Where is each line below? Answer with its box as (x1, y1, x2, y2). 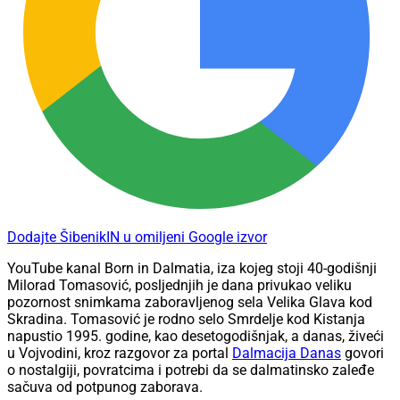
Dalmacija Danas (232, 345, 341, 362)
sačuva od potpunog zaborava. (7, 379, 203, 396)
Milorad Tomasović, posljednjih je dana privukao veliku (7, 277, 352, 295)
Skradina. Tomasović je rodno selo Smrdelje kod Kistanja (7, 311, 365, 329)
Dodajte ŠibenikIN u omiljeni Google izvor (7, 229, 267, 246)
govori (341, 345, 384, 362)
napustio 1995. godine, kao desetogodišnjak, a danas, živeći (7, 328, 384, 346)
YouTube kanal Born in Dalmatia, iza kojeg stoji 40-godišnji (7, 260, 377, 278)
